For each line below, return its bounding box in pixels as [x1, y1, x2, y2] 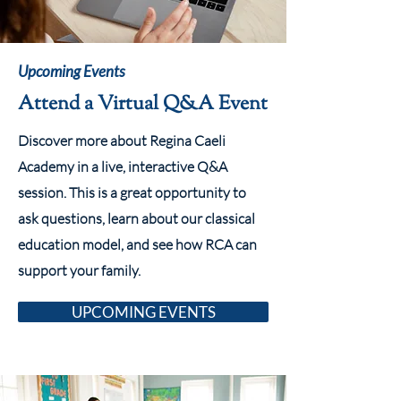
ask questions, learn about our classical [18, 209, 255, 227]
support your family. [18, 261, 141, 279]
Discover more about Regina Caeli [18, 132, 226, 149]
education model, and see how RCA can [18, 235, 257, 253]
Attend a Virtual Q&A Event [18, 90, 268, 119]
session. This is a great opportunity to [18, 183, 246, 201]
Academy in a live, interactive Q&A [18, 158, 227, 175]
